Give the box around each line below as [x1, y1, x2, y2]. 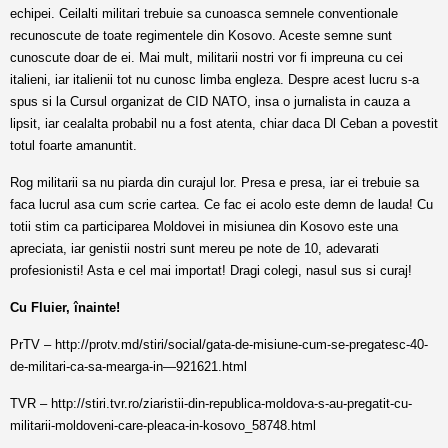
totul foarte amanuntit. [10, 138, 137, 153]
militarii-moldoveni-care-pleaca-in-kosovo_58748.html [10, 418, 316, 433]
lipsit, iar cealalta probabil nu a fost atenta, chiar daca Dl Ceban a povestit [10, 116, 438, 131]
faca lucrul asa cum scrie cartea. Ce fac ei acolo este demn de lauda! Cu [10, 197, 433, 212]
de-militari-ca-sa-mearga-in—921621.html [10, 359, 247, 374]
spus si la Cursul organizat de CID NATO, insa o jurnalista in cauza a [10, 94, 410, 109]
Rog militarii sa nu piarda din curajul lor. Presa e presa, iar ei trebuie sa [10, 175, 419, 190]
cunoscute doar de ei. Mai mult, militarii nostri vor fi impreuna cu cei [10, 50, 403, 65]
